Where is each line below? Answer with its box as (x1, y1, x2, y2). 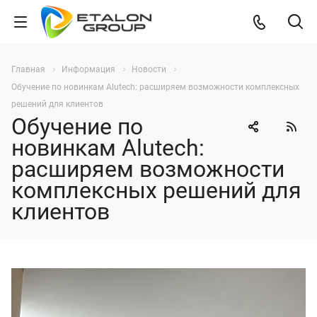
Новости (132, 64, 166, 74)
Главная (11, 64, 45, 74)
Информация (62, 64, 115, 74)
